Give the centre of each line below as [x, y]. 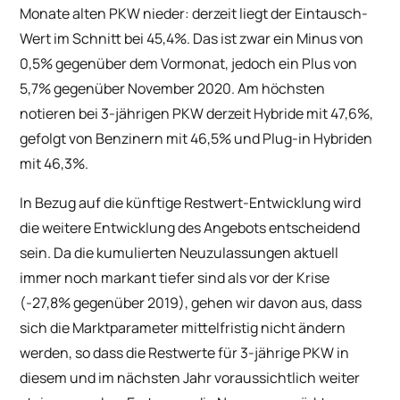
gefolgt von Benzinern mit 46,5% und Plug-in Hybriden [196, 138]
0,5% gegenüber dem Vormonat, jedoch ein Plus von [189, 63]
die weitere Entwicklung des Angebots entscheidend [190, 227]
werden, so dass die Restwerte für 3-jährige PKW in [185, 352]
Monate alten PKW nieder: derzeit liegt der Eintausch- [194, 13]
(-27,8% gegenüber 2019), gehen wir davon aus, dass [191, 302]
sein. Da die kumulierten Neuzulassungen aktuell [179, 252]
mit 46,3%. [54, 163]
